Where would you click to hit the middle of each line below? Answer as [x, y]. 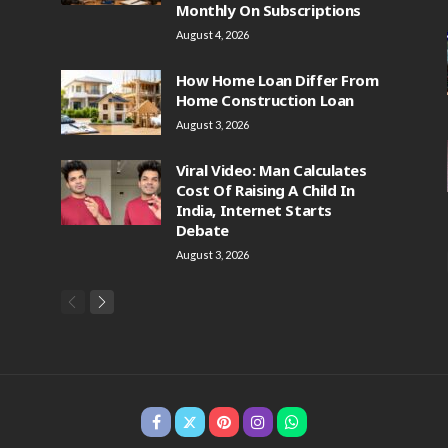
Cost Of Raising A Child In [265, 190]
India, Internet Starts [253, 210]
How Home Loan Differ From [277, 80]
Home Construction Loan [264, 100]
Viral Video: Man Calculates [271, 170]
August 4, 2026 [212, 34]
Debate [202, 230]
